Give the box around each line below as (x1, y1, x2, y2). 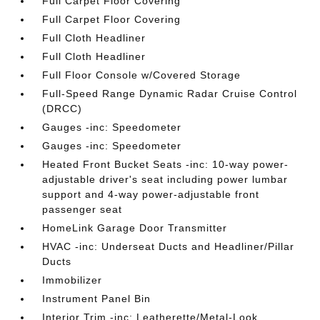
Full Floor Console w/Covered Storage (42, 69, 241, 81)
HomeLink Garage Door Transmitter (42, 221, 228, 234)
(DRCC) (42, 102, 83, 114)
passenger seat (42, 203, 123, 215)
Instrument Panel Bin (42, 292, 151, 304)
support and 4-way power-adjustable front (42, 188, 260, 200)
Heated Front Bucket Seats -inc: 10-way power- (42, 158, 289, 170)
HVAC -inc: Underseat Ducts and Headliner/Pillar (42, 240, 295, 252)
